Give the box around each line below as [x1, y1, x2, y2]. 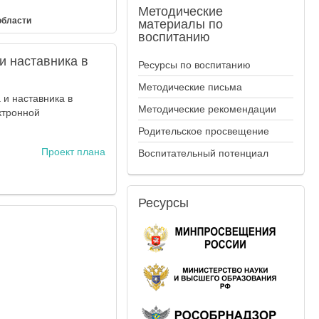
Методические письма [138, 81, 243, 93]
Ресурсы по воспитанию [138, 59, 251, 70]
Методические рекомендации [138, 103, 277, 115]
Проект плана [41, 146, 106, 157]
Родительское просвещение [138, 125, 270, 137]
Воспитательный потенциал [138, 147, 269, 159]
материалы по [138, 17, 224, 31]
